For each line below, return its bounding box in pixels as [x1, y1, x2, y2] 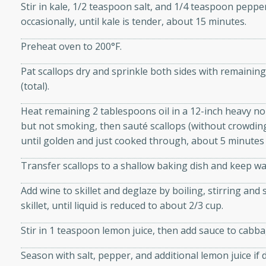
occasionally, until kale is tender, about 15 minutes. [21, 15, 247, 28]
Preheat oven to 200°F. [21, 40, 122, 53]
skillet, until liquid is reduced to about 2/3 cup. [21, 199, 224, 213]
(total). [21, 80, 50, 93]
